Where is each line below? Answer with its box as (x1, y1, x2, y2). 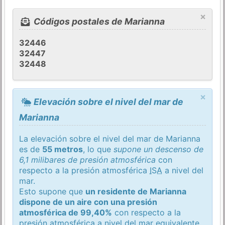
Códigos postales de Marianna (31, 16, 165, 27)
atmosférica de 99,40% (19, 207, 113, 217)
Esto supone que (19, 186, 86, 196)
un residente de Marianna (85, 186, 187, 196)
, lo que (83, 144, 114, 154)
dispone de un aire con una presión (19, 196, 158, 207)
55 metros (42, 144, 83, 154)
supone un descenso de (114, 144, 204, 154)
